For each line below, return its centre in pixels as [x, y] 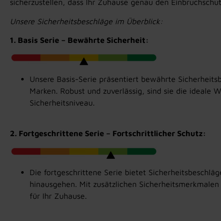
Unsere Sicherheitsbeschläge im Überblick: [86, 21]
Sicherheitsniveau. [62, 102]
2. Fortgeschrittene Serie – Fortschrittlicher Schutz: [108, 133]
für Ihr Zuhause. [58, 196]
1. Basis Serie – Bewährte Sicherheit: [79, 40]
